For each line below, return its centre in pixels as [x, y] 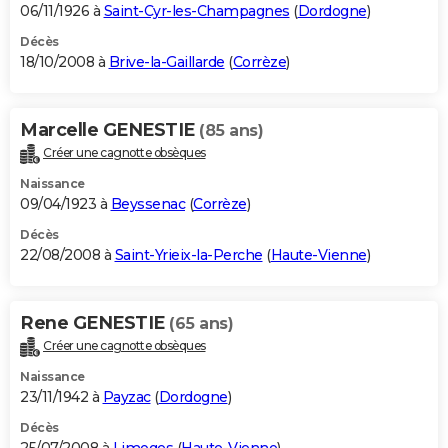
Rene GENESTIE [94, 323]
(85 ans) [231, 131]
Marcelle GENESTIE [109, 130]
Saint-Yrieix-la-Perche [188, 255]
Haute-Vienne [318, 255]
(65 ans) [201, 324]
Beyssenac [147, 204]
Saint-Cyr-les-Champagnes [196, 11]
